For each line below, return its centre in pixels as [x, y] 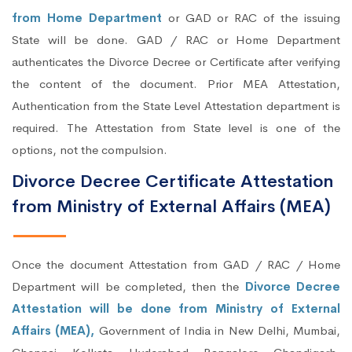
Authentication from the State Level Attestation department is [176, 106]
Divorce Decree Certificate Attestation [172, 182]
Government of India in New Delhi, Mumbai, [219, 331]
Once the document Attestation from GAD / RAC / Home [176, 265]
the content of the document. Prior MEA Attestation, [176, 84]
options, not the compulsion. [90, 150]
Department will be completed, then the [128, 287]
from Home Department [87, 18]
